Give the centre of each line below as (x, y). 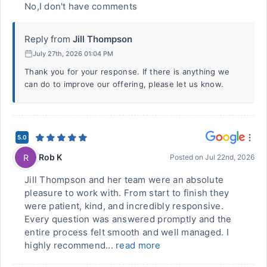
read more (138, 245)
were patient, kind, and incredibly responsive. (124, 206)
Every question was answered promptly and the (128, 219)
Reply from (47, 39)
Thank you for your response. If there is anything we (127, 72)
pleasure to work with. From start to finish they (127, 193)
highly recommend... (70, 245)
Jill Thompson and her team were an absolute (124, 180)
